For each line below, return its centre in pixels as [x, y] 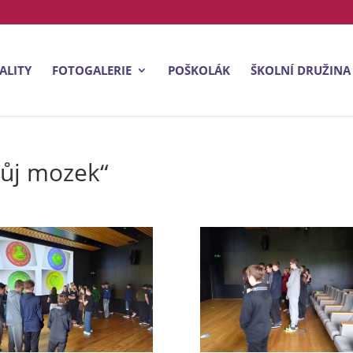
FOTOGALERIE [92, 70]
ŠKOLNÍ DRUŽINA [301, 70]
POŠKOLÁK [199, 70]
